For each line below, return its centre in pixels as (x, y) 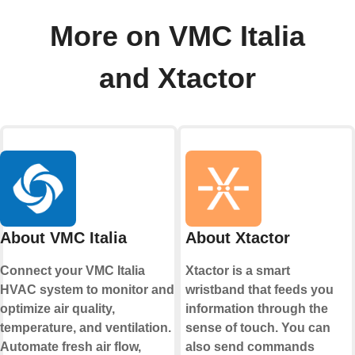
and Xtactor (177, 79)
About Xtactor (238, 238)
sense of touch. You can (258, 328)
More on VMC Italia (177, 37)
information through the (257, 309)
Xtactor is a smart (238, 271)
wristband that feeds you (260, 290)
